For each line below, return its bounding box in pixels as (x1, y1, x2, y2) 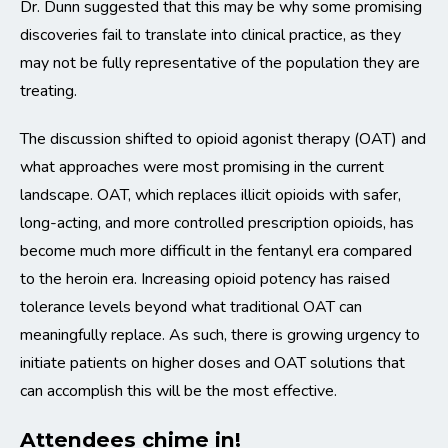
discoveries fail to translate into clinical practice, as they (20, 24, 401, 47)
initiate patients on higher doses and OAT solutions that (20, 352, 405, 375)
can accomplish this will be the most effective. (20, 380, 337, 403)
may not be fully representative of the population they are (20, 52, 420, 75)
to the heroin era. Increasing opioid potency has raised (20, 268, 390, 291)
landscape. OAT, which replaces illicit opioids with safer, (20, 184, 401, 207)
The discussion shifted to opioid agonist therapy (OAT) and (20, 128, 426, 151)
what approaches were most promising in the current (20, 156, 384, 179)
